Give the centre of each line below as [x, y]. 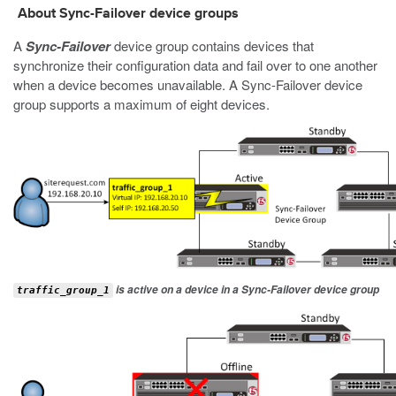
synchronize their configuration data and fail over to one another [195, 65]
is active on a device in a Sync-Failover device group [246, 289]
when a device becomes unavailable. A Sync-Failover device [188, 84]
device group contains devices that [212, 46]
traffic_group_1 [63, 290]
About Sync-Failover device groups [128, 14]
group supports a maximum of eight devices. [141, 104]
